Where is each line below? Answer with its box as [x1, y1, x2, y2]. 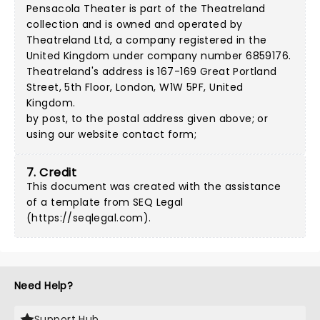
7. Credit [26, 164, 77, 181]
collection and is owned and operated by [26, 17, 243, 31]
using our [26, 127, 79, 141]
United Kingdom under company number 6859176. [26, 49, 291, 63]
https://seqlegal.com [31, 211, 144, 225]
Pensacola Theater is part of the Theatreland [26, 1, 266, 16]
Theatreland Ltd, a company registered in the [26, 33, 267, 47]
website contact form [78, 127, 194, 141]
